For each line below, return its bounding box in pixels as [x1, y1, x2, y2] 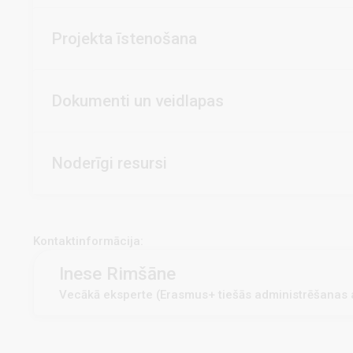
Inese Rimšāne [59, 262, 176, 284]
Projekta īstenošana [52, 28, 197, 48]
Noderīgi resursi [52, 153, 167, 173]
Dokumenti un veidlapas [52, 91, 224, 110]
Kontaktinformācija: [33, 233, 143, 248]
